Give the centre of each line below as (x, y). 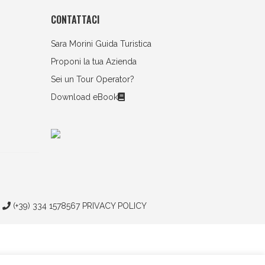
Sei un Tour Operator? (93, 79)
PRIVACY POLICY (114, 206)
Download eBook (84, 97)
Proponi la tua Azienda (94, 62)
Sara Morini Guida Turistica (101, 44)
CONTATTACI (75, 20)
